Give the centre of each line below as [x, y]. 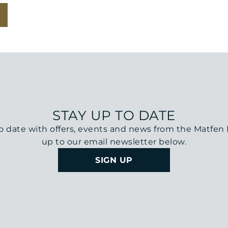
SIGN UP [114, 160]
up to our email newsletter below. [114, 142]
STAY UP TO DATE [114, 116]
